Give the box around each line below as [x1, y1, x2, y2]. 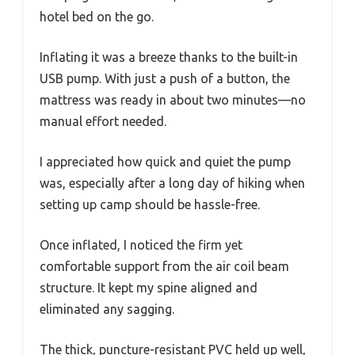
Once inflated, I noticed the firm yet [40, 237, 242, 252]
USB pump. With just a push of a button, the [40, 71, 290, 86]
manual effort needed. [40, 113, 166, 128]
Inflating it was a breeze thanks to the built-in [40, 49, 298, 64]
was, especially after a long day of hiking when [40, 175, 305, 190]
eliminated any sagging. [40, 301, 174, 316]
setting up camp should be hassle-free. [40, 197, 260, 212]
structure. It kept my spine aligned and [40, 280, 258, 295]
